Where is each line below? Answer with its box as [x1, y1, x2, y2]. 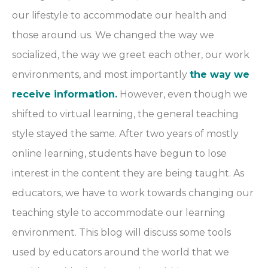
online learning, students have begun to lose [12, 147, 227, 159]
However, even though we [117, 88, 248, 100]
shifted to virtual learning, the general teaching [12, 108, 239, 120]
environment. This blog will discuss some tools [12, 226, 231, 238]
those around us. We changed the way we [12, 29, 214, 41]
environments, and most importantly [12, 68, 190, 80]
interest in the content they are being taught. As [12, 167, 244, 179]
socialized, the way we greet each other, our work [12, 48, 249, 60]
